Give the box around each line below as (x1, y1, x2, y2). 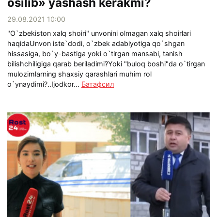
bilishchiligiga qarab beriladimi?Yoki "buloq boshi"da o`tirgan (7, 59, 205, 68)
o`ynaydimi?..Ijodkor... (7, 79, 81, 88)
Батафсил (81, 79, 114, 88)
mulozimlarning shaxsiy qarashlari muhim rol (7, 69, 152, 78)
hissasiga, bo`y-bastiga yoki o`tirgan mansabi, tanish (7, 49, 183, 58)
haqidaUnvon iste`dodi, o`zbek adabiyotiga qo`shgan (7, 39, 185, 47)
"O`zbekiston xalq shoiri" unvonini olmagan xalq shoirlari (7, 29, 191, 37)
